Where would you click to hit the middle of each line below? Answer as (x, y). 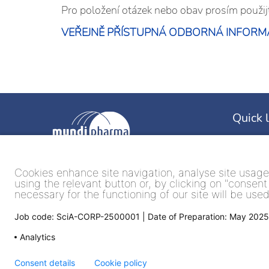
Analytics (38, 237)
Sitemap (250, 183)
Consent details (45, 263)
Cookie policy (121, 263)
